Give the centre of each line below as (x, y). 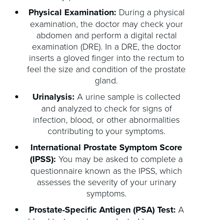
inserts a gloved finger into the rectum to (106, 58)
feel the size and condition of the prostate (107, 69)
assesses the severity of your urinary (106, 182)
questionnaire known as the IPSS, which (107, 171)
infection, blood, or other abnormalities (107, 120)
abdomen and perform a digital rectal (106, 35)
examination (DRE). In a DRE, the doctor (106, 46)
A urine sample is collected (128, 96)
